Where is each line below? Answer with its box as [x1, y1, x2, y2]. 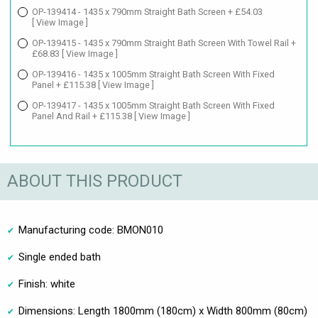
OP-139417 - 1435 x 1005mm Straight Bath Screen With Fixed [32, 99, 275, 111]
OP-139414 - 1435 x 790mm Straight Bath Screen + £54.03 [32, 6, 263, 17]
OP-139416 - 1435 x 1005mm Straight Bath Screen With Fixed [32, 68, 275, 79]
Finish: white [18, 277, 75, 290]
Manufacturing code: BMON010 [18, 223, 163, 236]
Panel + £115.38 [32, 79, 98, 90]
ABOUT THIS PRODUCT [7, 171, 182, 192]
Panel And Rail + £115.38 [32, 110, 134, 121]
